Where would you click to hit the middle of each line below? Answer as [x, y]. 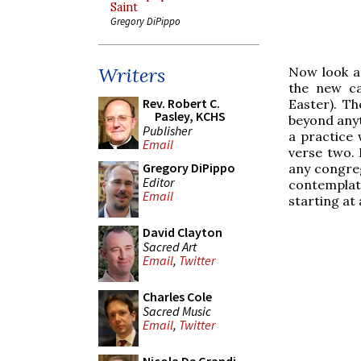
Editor [158, 182]
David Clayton [183, 232]
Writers [132, 75]
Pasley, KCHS [190, 116]
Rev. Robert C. [181, 103]
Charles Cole [177, 297]
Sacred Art [170, 246]
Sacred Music [177, 311]
